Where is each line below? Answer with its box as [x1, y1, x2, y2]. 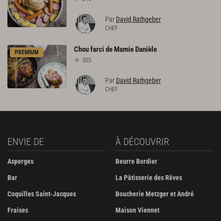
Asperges [7, 157, 34, 165]
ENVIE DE [7, 136, 44, 147]
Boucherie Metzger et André [115, 190, 194, 198]
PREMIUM [15, 48, 38, 56]
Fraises [7, 206, 28, 214]
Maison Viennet [115, 206, 159, 214]
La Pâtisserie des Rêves [115, 174, 182, 182]
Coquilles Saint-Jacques [7, 190, 76, 198]
